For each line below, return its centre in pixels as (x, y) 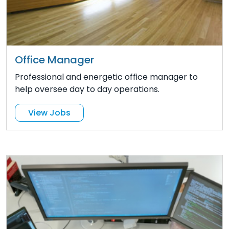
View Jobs (49, 112)
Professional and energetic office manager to (106, 77)
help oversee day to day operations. (87, 89)
